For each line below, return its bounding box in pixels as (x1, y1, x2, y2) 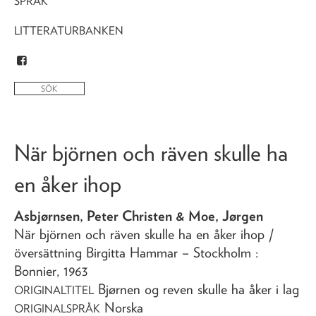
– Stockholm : (182, 243, 258, 261)
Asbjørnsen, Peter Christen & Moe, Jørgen (14, 207, 263, 224)
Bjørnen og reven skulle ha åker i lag (98, 280, 299, 298)
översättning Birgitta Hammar (14, 243, 178, 261)
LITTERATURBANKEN (14, 23, 123, 37)
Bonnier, (14, 262, 63, 279)
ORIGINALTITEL (14, 283, 94, 297)
